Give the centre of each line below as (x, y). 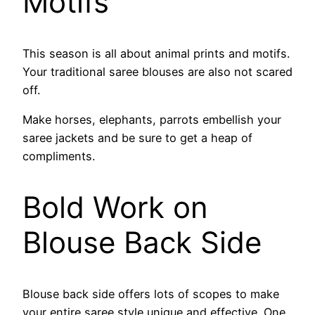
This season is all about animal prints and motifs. (156, 54)
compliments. (59, 156)
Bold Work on (115, 207)
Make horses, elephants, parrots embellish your (152, 120)
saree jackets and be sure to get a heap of (137, 138)
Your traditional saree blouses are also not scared (157, 72)
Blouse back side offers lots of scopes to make (151, 294)
